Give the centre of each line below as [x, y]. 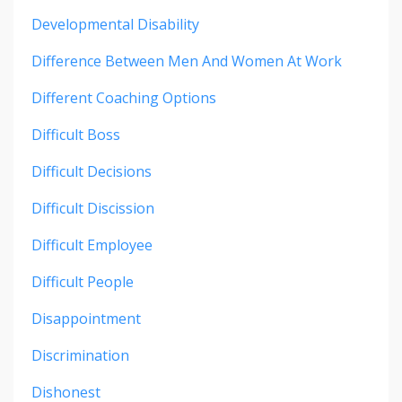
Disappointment [86, 319]
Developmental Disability [115, 25]
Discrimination [80, 356]
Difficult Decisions [92, 172]
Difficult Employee [92, 245]
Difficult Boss [76, 135]
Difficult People [83, 282]
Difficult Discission [93, 209]
